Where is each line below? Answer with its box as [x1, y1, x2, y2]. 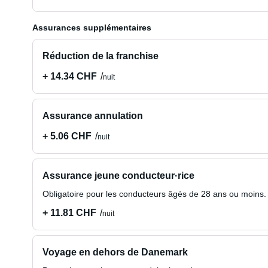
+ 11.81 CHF [42, 208, 96, 218]
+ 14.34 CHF [42, 71, 97, 81]
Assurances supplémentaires [32, 23, 151, 32]
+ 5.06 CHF [42, 131, 92, 141]
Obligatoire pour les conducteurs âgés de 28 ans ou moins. [42, 189, 266, 199]
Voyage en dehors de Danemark [42, 247, 188, 257]
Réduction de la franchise [42, 51, 159, 61]
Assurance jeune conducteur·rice [42, 170, 194, 181]
